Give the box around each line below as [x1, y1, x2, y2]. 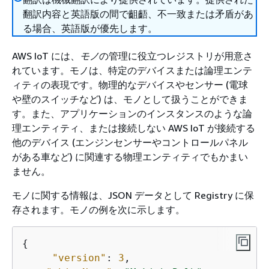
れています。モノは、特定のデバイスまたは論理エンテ [12, 64, 252, 76]
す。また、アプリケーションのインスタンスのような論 [12, 107, 252, 119]
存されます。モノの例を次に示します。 [12, 204, 185, 216]
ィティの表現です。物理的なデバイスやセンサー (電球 [12, 79, 248, 91]
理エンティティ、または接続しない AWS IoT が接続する [12, 122, 255, 134]
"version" [52, 252, 106, 264]
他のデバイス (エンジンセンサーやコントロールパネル [12, 136, 248, 148]
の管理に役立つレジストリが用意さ [99, 50, 253, 62]
